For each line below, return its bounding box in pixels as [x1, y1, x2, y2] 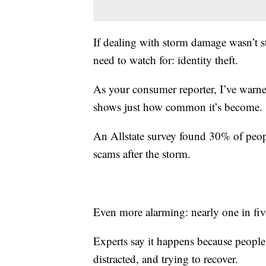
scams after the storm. [93, 146, 191, 161]
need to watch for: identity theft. [93, 52, 238, 68]
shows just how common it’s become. [93, 99, 262, 115]
